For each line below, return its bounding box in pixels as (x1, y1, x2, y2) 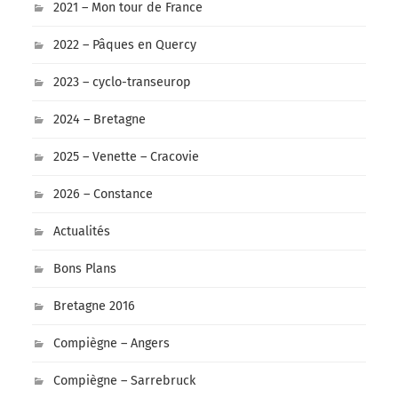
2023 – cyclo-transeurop (52, 75, 191, 91)
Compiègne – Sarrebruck (52, 373, 195, 389)
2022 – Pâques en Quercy (52, 37, 196, 53)
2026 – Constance (52, 187, 153, 203)
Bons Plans (52, 261, 116, 277)
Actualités (52, 224, 110, 240)
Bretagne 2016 (52, 298, 135, 314)
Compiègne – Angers (52, 336, 170, 352)
